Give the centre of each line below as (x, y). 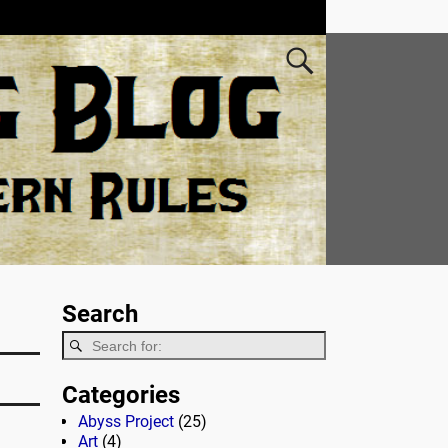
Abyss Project (126, 422)
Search (100, 313)
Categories (121, 395)
